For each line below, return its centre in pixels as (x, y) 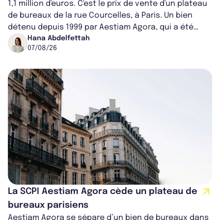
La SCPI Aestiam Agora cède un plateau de (103, 191)
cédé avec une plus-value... (61, 39)
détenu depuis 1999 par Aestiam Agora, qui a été (101, 27)
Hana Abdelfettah (59, 39)
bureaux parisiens (48, 205)
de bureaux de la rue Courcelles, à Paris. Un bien (100, 16)
